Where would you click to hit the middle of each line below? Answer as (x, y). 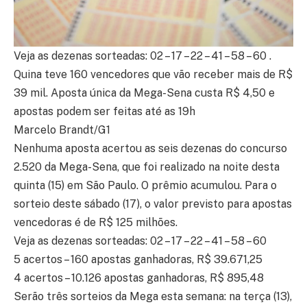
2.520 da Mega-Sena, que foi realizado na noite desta (147, 167)
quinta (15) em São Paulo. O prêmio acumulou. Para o (145, 186)
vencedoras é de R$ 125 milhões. (96, 223)
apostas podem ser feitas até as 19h (105, 112)
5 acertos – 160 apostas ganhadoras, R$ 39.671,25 (138, 260)
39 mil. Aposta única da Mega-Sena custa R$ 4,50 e (144, 93)
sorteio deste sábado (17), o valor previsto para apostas (153, 204)
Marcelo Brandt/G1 (62, 130)
